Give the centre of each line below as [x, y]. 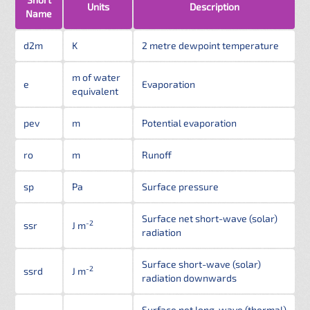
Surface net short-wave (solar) [210, 218]
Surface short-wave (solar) [201, 264]
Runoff [157, 155]
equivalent [95, 91]
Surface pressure [180, 186]
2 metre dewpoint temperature [210, 45]
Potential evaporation [189, 123]
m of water [96, 77]
